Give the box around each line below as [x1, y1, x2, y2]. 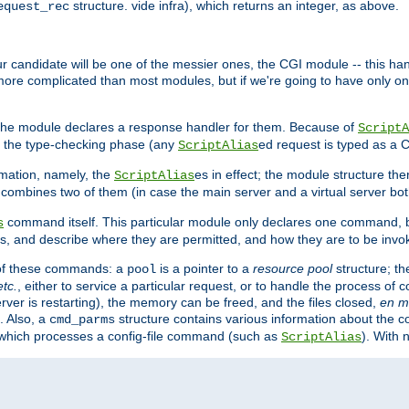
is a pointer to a [156, 261, 253, 277]
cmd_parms [49, 312, 115, 328]
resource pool [253, 261, 332, 277]
